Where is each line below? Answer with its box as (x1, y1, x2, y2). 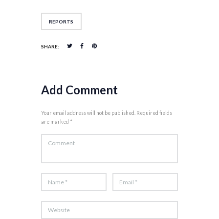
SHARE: (41, 43, 59, 49)
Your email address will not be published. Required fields (41, 110, 172, 116)
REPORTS (49, 18, 73, 24)
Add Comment (41, 83, 118, 97)
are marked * (41, 119, 72, 125)
